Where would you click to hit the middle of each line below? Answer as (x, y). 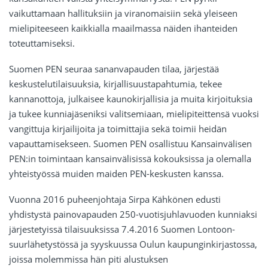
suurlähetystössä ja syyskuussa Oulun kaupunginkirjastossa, (133, 244)
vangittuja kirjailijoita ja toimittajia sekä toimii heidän (118, 129)
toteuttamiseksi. (42, 43)
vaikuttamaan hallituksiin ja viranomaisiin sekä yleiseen (123, 13)
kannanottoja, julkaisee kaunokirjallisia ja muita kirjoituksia (131, 99)
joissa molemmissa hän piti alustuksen (89, 259)
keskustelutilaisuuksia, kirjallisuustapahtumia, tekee (115, 84)
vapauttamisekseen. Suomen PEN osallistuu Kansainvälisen (130, 144)
